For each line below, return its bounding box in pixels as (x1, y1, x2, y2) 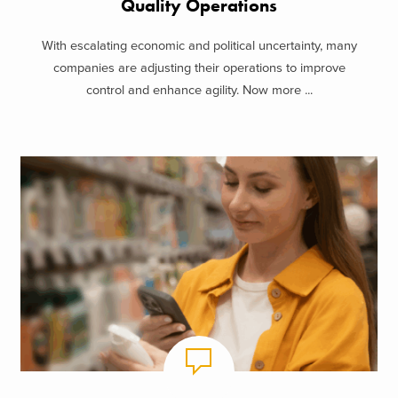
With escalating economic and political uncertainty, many (41, 37, 357, 53)
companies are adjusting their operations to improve (52, 60, 346, 76)
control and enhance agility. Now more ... (85, 82, 313, 98)
